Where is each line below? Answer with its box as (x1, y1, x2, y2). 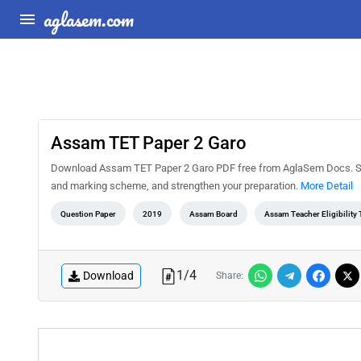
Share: (216, 270, 243, 281)
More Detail (301, 180, 353, 192)
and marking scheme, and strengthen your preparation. (51, 180, 301, 192)
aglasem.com (44, 3, 134, 35)
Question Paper (60, 210, 116, 218)
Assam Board (189, 210, 238, 218)
